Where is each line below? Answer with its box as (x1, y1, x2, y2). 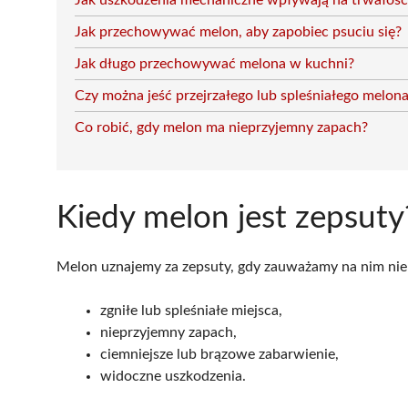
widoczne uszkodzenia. (100, 369, 246, 383)
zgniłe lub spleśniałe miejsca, (100, 303, 282, 318)
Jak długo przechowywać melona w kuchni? (75, 56, 354, 71)
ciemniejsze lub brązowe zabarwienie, (100, 347, 339, 362)
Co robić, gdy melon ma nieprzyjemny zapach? (75, 120, 368, 135)
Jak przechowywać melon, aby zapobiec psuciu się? (75, 25, 402, 39)
